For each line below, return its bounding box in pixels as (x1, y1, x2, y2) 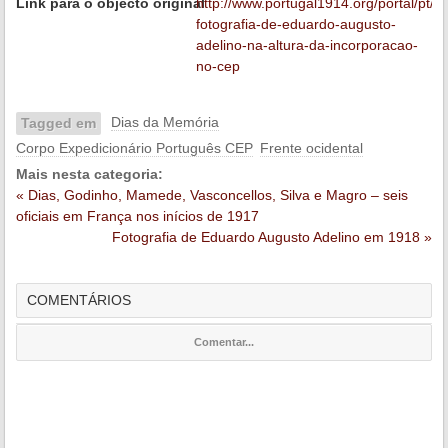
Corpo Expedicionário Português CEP (16, 139, 253, 156)
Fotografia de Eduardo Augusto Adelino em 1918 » (111, 228, 432, 245)
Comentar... (193, 335, 254, 348)
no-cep (196, 57, 240, 74)
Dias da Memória (111, 113, 219, 130)
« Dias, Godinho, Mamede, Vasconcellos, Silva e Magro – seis (16, 186, 408, 203)
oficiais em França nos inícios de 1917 (16, 207, 259, 224)
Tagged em (21, 114, 96, 131)
